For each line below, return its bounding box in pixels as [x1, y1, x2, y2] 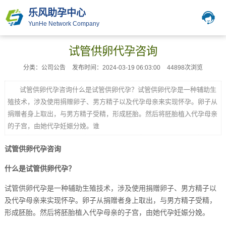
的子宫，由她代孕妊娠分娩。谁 [7, 122, 99, 130]
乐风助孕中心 [28, 8, 86, 18]
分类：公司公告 [23, 64, 66, 71]
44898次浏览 [167, 64, 203, 71]
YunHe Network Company [28, 20, 100, 27]
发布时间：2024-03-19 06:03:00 [72, 64, 160, 71]
